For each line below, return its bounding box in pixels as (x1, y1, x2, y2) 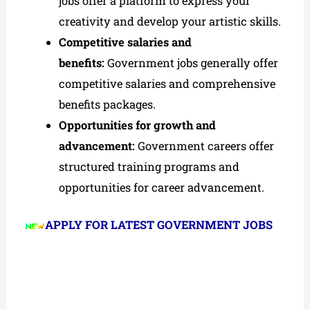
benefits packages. (58, 96, 156, 111)
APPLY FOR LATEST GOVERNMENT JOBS (45, 217, 273, 232)
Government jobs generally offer (104, 55, 278, 70)
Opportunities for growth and (58, 117, 216, 132)
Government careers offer (134, 138, 274, 153)
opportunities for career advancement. (58, 179, 264, 194)
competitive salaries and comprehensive (58, 75, 275, 91)
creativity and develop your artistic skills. (58, 13, 281, 28)
